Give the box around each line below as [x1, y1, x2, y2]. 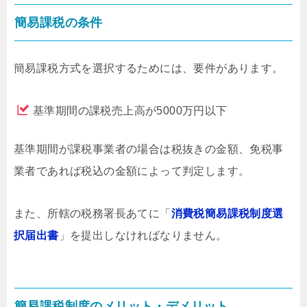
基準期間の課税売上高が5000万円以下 [33, 104, 228, 116]
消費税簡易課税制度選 [171, 207, 284, 219]
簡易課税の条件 [14, 15, 103, 29]
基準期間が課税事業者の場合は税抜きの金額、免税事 [14, 143, 284, 155]
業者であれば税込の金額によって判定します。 [14, 164, 250, 177]
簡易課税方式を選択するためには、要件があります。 [14, 62, 284, 74]
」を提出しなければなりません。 [58, 229, 228, 241]
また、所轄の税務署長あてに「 [14, 207, 171, 219]
